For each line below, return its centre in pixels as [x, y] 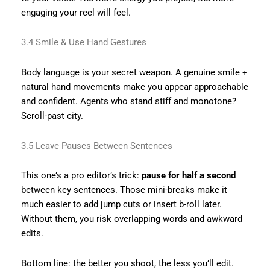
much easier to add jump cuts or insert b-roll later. [121, 205]
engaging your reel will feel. [76, 12]
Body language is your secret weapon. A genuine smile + [134, 73]
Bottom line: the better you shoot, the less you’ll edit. [127, 263]
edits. [32, 234]
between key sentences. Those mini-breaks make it [124, 190]
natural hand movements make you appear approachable [134, 87]
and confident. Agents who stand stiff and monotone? [128, 102]
